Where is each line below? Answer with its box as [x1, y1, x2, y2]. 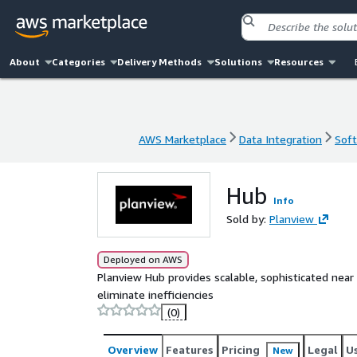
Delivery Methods [117, 56, 202, 68]
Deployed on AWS [104, 253, 182, 265]
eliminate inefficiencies [97, 288, 214, 301]
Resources [273, 56, 324, 68]
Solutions [214, 56, 262, 68]
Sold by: [226, 212, 269, 226]
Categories [52, 56, 106, 68]
